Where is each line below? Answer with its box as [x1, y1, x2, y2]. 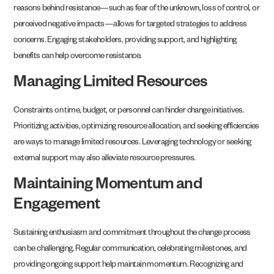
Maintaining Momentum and [13, 177, 202, 195]
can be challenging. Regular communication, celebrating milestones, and [13, 245, 247, 255]
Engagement [13, 198, 100, 215]
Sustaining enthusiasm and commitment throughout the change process [13, 229, 251, 239]
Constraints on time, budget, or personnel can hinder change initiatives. [13, 106, 245, 116]
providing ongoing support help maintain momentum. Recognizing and [13, 261, 243, 271]
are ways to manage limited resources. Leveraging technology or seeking [13, 138, 251, 148]
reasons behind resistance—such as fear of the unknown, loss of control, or [13, 4, 260, 14]
